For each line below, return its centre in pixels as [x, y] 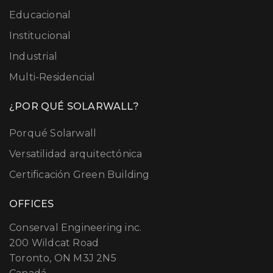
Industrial [33, 57]
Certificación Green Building [80, 175]
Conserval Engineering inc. [76, 228]
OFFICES [32, 204]
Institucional [40, 36]
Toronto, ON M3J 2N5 [63, 258]
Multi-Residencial [52, 77]
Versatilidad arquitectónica [76, 154]
